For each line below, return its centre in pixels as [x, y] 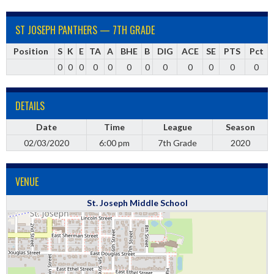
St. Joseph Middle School [137, 203]
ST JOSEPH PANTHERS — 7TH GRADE [85, 30]
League [177, 127]
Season [240, 127]
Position [31, 51]
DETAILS [30, 106]
